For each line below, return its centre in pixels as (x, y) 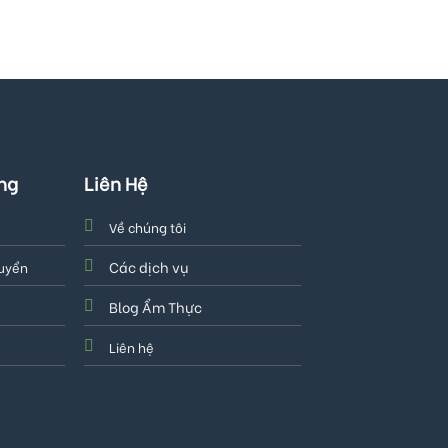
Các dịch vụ (149, 266)
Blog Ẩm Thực (156, 306)
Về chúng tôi (148, 226)
